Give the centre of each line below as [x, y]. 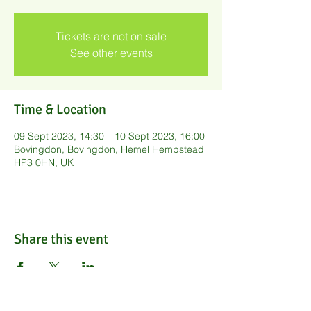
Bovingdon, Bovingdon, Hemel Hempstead [109, 149]
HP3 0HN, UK [44, 162]
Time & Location [60, 109]
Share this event [61, 239]
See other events [111, 53]
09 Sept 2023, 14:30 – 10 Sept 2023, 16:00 [109, 136]
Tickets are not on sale [111, 36]
